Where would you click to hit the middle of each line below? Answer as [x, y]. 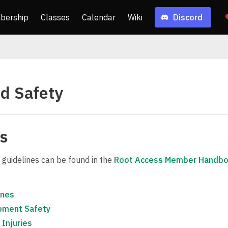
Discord [188, 17]
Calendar [98, 17]
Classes [55, 17]
